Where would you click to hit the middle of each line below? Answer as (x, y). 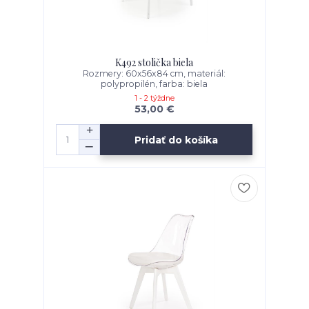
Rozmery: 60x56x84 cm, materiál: (154, 74)
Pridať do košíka (177, 140)
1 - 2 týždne (154, 99)
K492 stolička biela (154, 63)
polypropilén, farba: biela (154, 84)
